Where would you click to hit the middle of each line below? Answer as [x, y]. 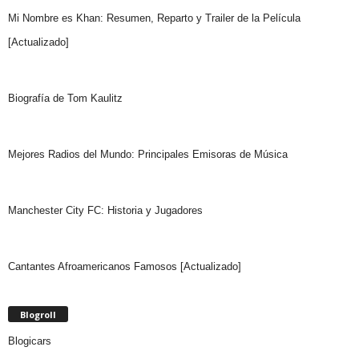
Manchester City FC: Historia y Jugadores [105, 211]
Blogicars [30, 341]
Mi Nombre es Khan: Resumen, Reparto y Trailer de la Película [154, 18]
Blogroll [38, 315]
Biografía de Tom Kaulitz [65, 99]
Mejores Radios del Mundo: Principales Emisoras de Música [148, 155]
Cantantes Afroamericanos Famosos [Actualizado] [125, 267]
